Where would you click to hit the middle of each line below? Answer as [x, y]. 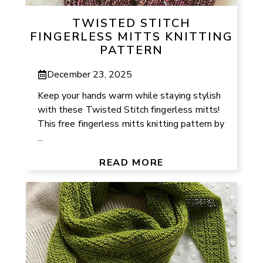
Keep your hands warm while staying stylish [129, 95]
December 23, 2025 [90, 74]
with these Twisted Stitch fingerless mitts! [129, 109]
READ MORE [131, 162]
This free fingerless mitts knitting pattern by [131, 124]
